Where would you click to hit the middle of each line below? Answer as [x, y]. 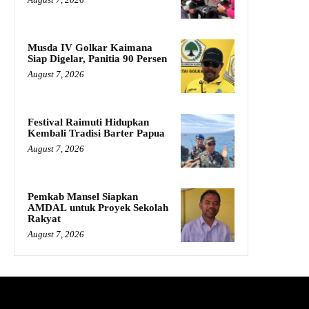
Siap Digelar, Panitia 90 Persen [97, 59]
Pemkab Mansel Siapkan [83, 197]
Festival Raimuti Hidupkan [88, 122]
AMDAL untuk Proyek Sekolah [98, 208]
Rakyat [44, 219]
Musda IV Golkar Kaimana [90, 48]
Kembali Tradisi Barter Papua [96, 133]
